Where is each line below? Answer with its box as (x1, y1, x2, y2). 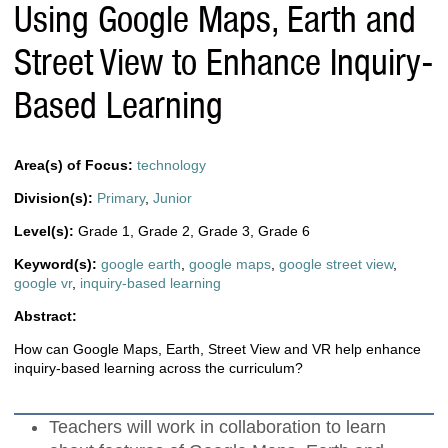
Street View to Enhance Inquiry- (14, 40, 434, 83)
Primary (97, 189, 145, 206)
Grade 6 (258, 222, 310, 239)
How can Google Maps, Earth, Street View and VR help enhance (14, 340, 421, 357)
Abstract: (14, 307, 77, 324)
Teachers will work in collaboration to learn (49, 416, 386, 437)
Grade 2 (138, 222, 190, 239)
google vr (14, 274, 72, 291)
